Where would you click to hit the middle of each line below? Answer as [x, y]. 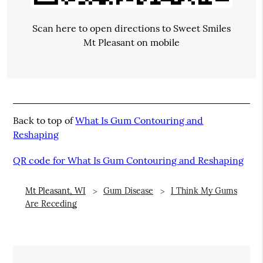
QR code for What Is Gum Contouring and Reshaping [129, 160]
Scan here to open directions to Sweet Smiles [131, 28]
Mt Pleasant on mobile [131, 42]
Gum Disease [128, 190]
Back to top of [44, 120]
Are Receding [51, 203]
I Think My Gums [204, 190]
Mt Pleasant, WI [55, 190]
